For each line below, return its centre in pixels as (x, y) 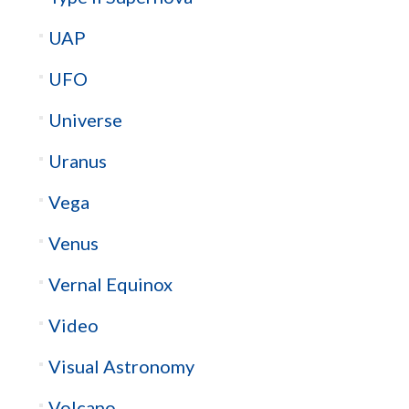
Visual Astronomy (121, 367)
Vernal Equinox (110, 284)
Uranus (77, 161)
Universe (85, 120)
